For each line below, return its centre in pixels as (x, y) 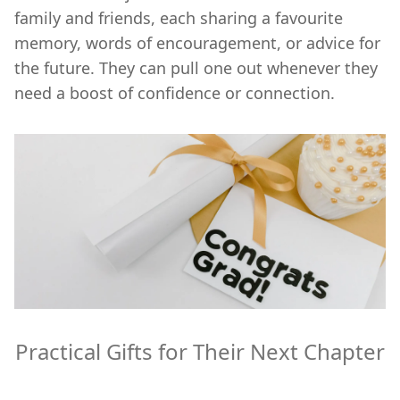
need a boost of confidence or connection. (175, 92)
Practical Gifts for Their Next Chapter (200, 351)
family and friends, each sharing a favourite (179, 17)
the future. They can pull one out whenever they (196, 67)
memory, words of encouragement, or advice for (197, 42)
